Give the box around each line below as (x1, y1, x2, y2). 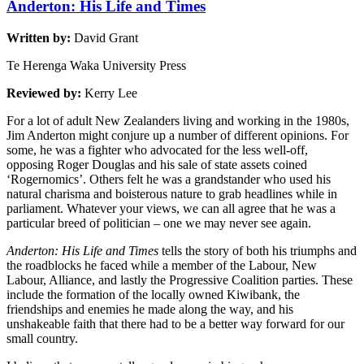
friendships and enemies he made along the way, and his (6, 301, 293, 316)
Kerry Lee (84, 85, 137, 100)
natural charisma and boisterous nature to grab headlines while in (6, 186, 337, 201)
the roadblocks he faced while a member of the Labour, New (6, 258, 317, 272)
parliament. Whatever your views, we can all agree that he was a (6, 201, 336, 215)
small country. (6, 331, 78, 345)
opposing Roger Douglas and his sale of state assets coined (6, 157, 307, 171)
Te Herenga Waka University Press (6, 58, 186, 72)
